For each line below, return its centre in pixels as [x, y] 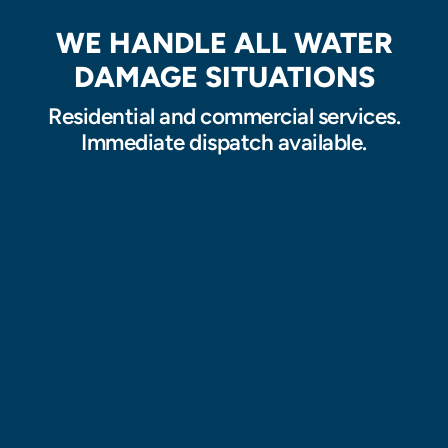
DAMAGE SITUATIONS [224, 77]
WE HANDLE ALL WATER [224, 43]
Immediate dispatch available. [224, 142]
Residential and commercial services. [224, 116]
